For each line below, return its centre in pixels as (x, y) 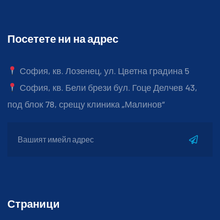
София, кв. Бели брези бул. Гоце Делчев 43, (107, 87)
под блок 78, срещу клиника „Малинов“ (86, 104)
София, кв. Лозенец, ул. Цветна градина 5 (103, 70)
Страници (34, 203)
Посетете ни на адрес (63, 38)
